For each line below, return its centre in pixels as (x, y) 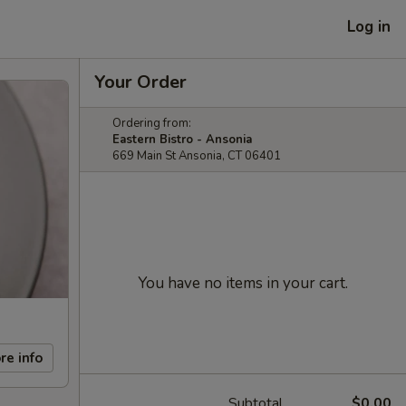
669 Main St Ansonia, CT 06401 (197, 156)
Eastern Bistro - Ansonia (182, 140)
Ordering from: (152, 123)
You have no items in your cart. (243, 283)
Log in (369, 26)
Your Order (140, 82)
